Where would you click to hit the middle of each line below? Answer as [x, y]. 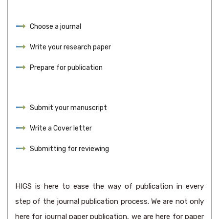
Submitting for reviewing [69, 149]
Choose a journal [55, 27]
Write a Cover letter [61, 128]
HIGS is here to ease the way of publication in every [109, 186]
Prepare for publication [66, 68]
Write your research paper [70, 47]
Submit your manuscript [68, 108]
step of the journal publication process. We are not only [109, 201]
